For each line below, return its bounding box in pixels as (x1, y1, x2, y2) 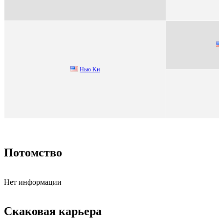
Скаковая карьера (4, 205, 102, 218)
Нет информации (4, 177, 62, 186)
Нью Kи (80, 66, 100, 73)
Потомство (4, 146, 62, 159)
